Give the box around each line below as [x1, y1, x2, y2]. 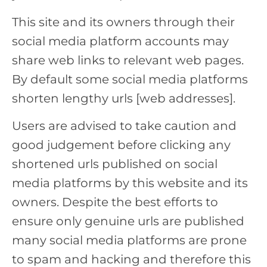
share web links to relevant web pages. [12, 52, 244, 67]
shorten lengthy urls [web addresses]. [12, 91, 235, 105]
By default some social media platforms [12, 72, 248, 86]
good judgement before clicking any [12, 137, 231, 152]
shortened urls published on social [12, 156, 218, 171]
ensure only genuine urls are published [12, 213, 244, 228]
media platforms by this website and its [12, 175, 248, 190]
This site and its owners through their [12, 14, 235, 29]
